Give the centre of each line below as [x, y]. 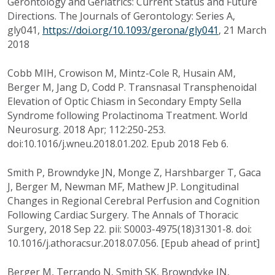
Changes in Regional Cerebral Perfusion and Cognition [134, 201]
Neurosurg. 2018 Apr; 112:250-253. [87, 130]
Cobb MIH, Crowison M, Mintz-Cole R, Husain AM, [122, 73]
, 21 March [242, 30]
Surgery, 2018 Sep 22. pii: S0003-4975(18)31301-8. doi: [130, 229]
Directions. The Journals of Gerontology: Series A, [121, 16]
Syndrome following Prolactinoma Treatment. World [127, 116]
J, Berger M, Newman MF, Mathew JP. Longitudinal [123, 187]
